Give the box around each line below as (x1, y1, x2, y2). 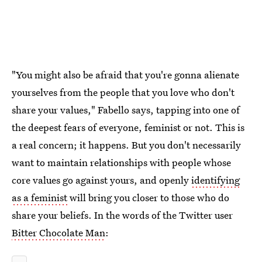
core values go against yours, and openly (12, 173, 191, 187)
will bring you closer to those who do (67, 190, 229, 204)
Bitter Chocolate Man (12, 225, 105, 239)
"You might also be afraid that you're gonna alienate (12, 67, 239, 81)
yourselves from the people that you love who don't (12, 85, 235, 99)
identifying (191, 173, 240, 187)
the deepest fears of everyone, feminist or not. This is (12, 120, 244, 134)
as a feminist (12, 190, 67, 204)
